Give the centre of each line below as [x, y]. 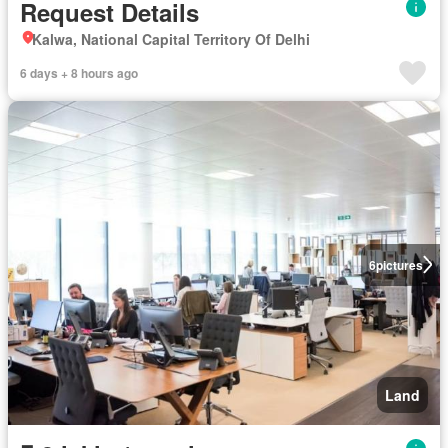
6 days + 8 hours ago [79, 72]
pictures [399, 264]
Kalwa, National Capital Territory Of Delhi [171, 38]
